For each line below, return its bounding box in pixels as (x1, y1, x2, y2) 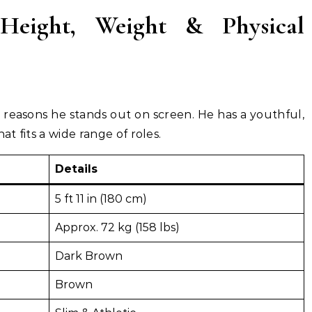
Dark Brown (55, 249, 123, 263)
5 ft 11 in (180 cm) (55, 192, 147, 205)
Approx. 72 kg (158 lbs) (55, 221, 180, 234)
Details (55, 162, 97, 175)
